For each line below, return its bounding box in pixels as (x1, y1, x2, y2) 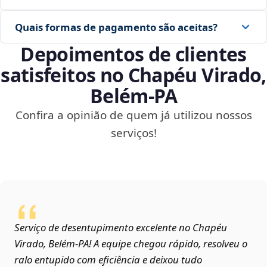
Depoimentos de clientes (20, 41, 247, 67)
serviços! (110, 125, 157, 141)
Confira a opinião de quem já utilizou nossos (15, 107, 252, 123)
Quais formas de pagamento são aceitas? (15, 20, 218, 34)
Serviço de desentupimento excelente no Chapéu (14, 221, 227, 235)
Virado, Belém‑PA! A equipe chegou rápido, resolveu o (14, 237, 247, 251)
